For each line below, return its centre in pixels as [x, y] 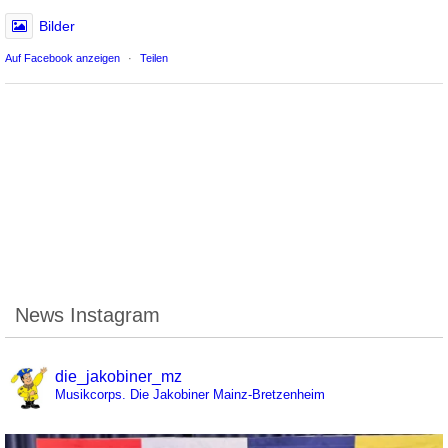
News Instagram [87, 315]
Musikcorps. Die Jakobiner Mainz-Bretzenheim [190, 395]
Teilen [154, 58]
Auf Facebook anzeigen [62, 58]
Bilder [57, 26]
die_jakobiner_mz [118, 377]
